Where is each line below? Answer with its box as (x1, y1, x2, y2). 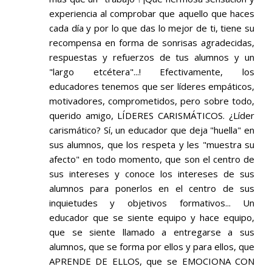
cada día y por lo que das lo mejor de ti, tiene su (49, 22, 255, 35)
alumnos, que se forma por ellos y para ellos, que (49, 240, 255, 253)
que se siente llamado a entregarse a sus (49, 226, 255, 239)
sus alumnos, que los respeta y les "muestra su (49, 138, 255, 151)
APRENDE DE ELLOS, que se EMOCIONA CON (49, 255, 255, 268)
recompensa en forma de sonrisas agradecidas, (49, 36, 255, 49)
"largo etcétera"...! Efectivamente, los (49, 66, 255, 78)
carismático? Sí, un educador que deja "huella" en (49, 124, 255, 137)
